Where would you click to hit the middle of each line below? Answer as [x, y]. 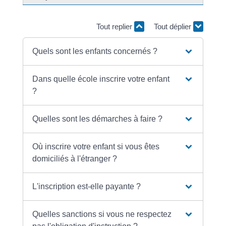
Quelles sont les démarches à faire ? [98, 119]
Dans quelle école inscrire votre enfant [101, 79]
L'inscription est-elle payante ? [87, 186]
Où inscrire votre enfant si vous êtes [96, 146]
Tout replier [116, 26]
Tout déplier [174, 26]
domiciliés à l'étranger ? [75, 158]
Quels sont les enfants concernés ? [95, 51]
